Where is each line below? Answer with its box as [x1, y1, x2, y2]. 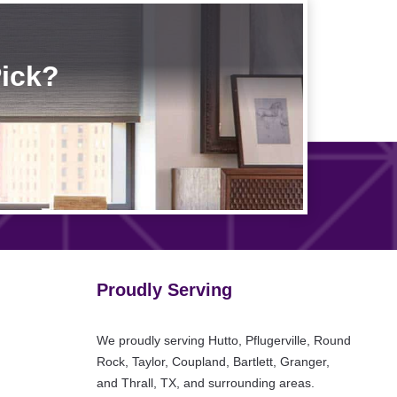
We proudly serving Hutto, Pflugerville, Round [97, 332, 351, 347]
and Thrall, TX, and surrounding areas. [97, 375, 315, 390]
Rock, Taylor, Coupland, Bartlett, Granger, [97, 354, 330, 369]
